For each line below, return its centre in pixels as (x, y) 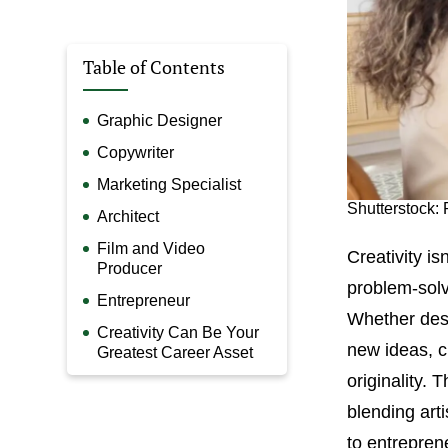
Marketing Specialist (169, 184)
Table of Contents (154, 66)
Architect (128, 216)
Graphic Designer (160, 120)
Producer (130, 268)
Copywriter (136, 152)
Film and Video (151, 248)
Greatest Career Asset (175, 352)
